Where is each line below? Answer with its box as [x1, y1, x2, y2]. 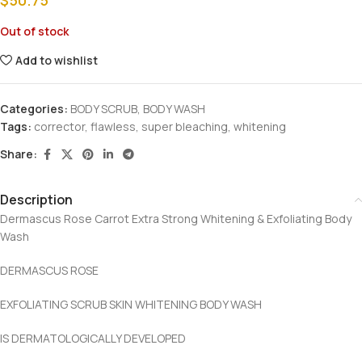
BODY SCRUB [70, 100, 137, 116]
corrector [34, 118, 85, 134]
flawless [90, 118, 136, 134]
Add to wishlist [15, 52, 99, 68]
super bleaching [141, 118, 228, 134]
